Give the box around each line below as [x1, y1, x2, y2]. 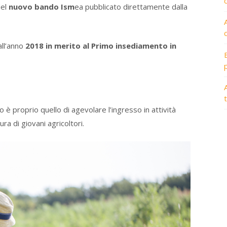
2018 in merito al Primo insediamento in [25, 40, 176, 51]
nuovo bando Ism [9, 2, 74, 12]
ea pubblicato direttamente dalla [74, 2, 187, 12]
